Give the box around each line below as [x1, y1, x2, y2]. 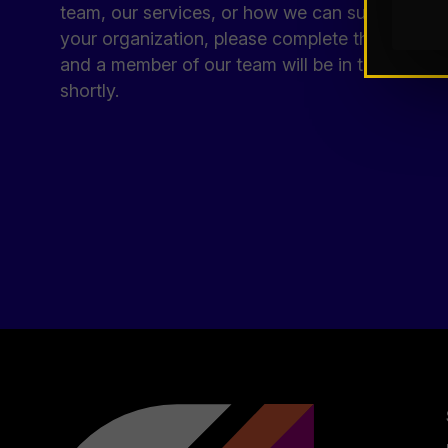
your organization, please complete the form [60, 28, 422, 49]
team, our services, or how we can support [60, 2, 409, 23]
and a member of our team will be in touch [60, 54, 404, 75]
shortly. [60, 80, 119, 101]
